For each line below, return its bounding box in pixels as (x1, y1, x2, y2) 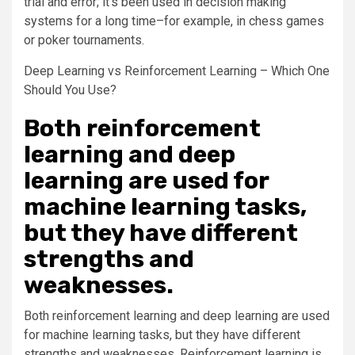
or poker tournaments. (24, 32, 144, 48)
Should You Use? (24, 82, 116, 98)
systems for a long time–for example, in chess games (24, 13, 324, 29)
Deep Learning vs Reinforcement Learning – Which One (24, 63, 330, 79)
